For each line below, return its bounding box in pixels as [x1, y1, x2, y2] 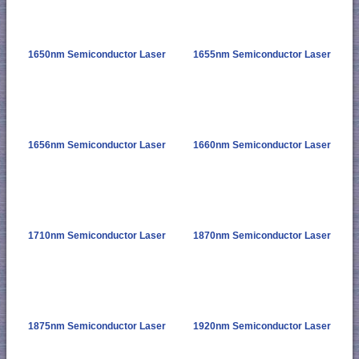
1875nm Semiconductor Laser [28, 320, 166, 332]
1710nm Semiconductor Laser [28, 229, 166, 241]
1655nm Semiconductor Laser [193, 48, 331, 60]
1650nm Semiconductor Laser [28, 48, 166, 60]
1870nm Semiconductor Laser [193, 229, 331, 241]
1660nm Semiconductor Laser [193, 139, 331, 151]
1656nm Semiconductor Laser [28, 139, 166, 151]
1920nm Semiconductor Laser [193, 320, 331, 332]
